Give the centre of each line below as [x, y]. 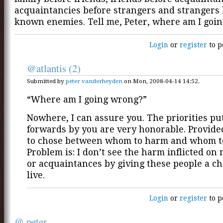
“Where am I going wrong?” [87, 100]
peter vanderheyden [94, 81]
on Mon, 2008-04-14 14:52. [161, 81]
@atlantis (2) [54, 68]
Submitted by [46, 81]
